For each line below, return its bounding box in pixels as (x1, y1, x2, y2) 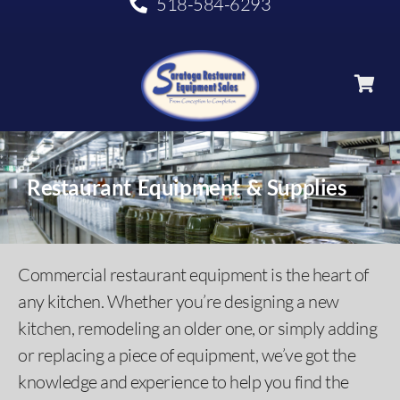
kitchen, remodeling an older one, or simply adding (18, 317, 377, 340)
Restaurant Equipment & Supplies (27, 174, 346, 201)
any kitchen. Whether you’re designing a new (18, 290, 339, 313)
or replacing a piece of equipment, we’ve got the (18, 344, 355, 367)
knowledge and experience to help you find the (18, 371, 349, 394)
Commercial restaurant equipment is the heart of (18, 263, 369, 287)
